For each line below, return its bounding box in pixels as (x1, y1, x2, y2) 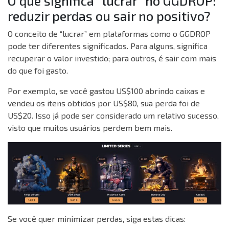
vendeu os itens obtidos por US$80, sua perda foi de (8, 98, 200, 108)
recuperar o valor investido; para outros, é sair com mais (8, 53, 216, 63)
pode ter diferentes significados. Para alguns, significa (8, 41, 208, 51)
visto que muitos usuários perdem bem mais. (8, 123, 172, 133)
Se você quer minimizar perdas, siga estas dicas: (8, 214, 186, 224)
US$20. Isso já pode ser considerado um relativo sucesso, (8, 110, 219, 121)
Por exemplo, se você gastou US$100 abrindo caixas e (8, 86, 205, 96)
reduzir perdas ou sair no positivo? (8, 8, 211, 24)
